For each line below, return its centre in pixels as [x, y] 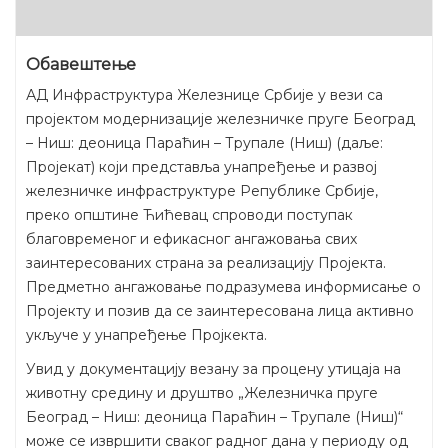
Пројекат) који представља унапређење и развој [201, 166]
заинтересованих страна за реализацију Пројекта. [206, 262]
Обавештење [81, 64]
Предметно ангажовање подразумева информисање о [223, 286]
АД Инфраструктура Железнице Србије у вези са [204, 94]
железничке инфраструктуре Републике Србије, [202, 190]
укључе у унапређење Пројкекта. [146, 334]
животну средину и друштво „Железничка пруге [202, 392]
